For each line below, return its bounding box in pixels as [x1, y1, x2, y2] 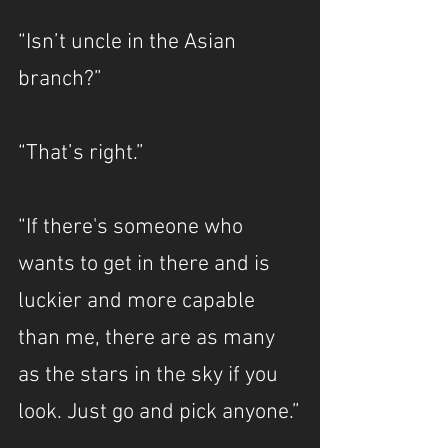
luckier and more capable [18, 288, 260, 315]
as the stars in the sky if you [18, 362, 283, 389]
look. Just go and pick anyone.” [18, 399, 300, 426]
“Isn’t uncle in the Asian [18, 29, 241, 56]
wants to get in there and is [18, 251, 275, 278]
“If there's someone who [18, 214, 248, 241]
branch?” [18, 66, 102, 93]
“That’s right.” [18, 140, 144, 167]
